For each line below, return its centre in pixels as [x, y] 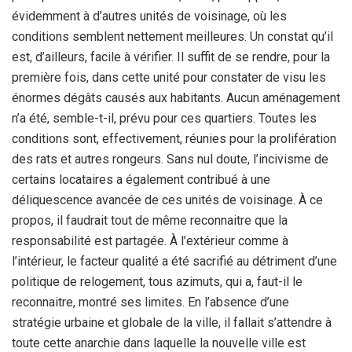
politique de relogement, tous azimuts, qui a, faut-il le [157, 281]
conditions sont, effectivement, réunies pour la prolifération [174, 138]
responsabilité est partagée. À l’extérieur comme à [150, 240]
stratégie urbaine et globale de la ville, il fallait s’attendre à [172, 322]
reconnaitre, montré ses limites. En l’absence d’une [150, 302]
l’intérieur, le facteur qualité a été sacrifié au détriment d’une [174, 261]
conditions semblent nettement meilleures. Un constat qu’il [172, 36]
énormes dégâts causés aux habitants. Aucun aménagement [176, 97]
